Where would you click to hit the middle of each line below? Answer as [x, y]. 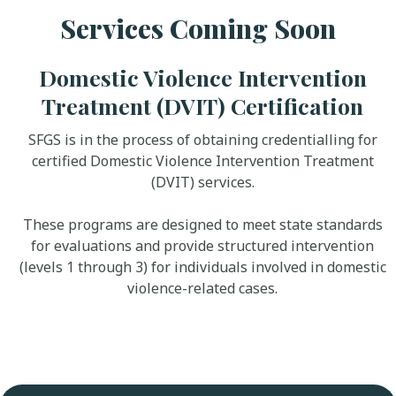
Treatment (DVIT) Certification [202, 106]
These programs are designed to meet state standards [202, 225]
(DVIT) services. [202, 183]
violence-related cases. [202, 289]
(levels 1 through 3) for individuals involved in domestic [202, 267]
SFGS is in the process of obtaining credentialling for [202, 140]
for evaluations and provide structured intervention [202, 246]
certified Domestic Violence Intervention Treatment [202, 161]
